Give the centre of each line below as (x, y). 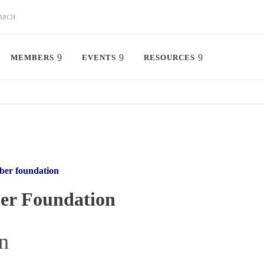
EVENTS (99, 57)
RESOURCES (169, 57)
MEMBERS (32, 57)
